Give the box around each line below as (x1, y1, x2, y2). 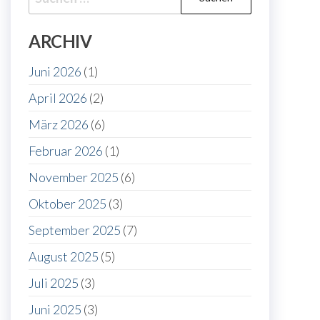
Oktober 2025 (29, 196, 106, 212)
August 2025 (29, 249, 99, 265)
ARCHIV (29, 31, 92, 52)
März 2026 (29, 116, 89, 133)
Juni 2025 (29, 301, 81, 318)
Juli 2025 (29, 275, 79, 291)
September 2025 (29, 222, 121, 239)
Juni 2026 (29, 64, 81, 80)
